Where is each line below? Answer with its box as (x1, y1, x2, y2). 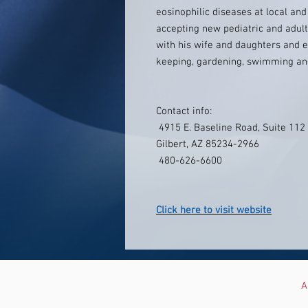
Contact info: (156, 105, 212, 118)
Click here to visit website (156, 204, 272, 217)
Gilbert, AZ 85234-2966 (156, 138, 259, 151)
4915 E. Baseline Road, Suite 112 (156, 122, 305, 134)
